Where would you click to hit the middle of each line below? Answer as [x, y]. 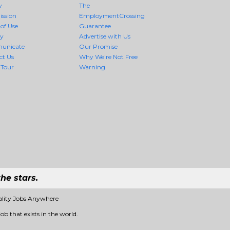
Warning [92, 67]
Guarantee [95, 26]
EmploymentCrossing [112, 16]
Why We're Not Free [109, 57]
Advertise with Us [105, 36]
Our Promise [99, 46]
